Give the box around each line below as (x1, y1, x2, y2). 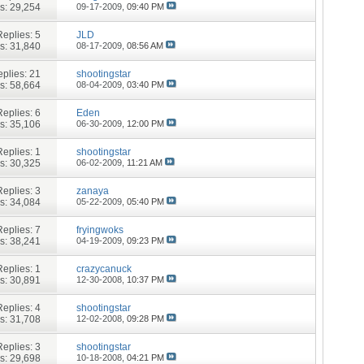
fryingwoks (76, 223, 124, 236)
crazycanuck (76, 262, 132, 275)
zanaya (76, 184, 110, 197)
